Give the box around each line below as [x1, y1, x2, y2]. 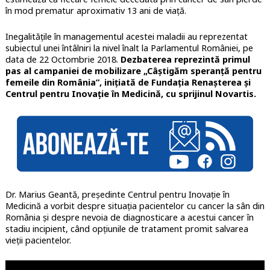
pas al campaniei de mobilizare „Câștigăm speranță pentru [5, 65, 262, 77]
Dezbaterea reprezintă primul [120, 54, 250, 66]
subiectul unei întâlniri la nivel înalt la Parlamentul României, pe [5, 42, 253, 54]
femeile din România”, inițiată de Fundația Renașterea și [5, 77, 251, 89]
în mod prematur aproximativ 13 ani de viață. [5, 5, 186, 17]
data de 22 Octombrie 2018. [5, 54, 121, 66]
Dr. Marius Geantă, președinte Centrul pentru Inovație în [5, 189, 230, 201]
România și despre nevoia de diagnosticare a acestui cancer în [5, 212, 254, 224]
